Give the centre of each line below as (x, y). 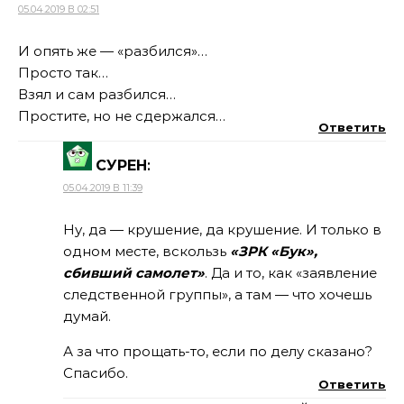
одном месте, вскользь (147, 251)
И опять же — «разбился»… (113, 51)
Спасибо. (96, 373)
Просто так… (63, 73)
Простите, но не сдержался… (122, 116)
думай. (87, 316)
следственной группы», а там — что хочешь (217, 294)
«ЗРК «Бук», (274, 251)
